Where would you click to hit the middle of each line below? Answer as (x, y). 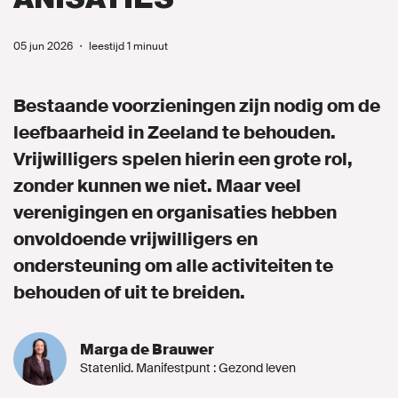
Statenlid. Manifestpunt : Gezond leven (188, 368)
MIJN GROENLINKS (111, 96)
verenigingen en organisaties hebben (175, 213)
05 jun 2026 (43, 47)
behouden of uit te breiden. (129, 293)
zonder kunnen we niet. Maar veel (157, 186)
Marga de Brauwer (147, 350)
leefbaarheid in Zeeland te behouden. (175, 133)
